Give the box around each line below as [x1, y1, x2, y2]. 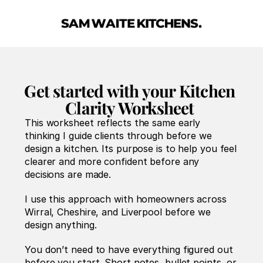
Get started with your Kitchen [24, 80, 235, 102]
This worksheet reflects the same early [25, 117, 201, 129]
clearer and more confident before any [25, 156, 200, 167]
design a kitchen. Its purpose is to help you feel [25, 143, 237, 154]
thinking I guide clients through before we [25, 130, 212, 141]
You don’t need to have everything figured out [25, 244, 233, 255]
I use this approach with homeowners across [25, 193, 227, 205]
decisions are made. [25, 168, 112, 180]
